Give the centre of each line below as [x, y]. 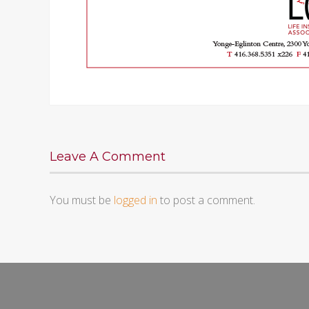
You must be [82, 200]
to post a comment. [206, 200]
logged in [136, 200]
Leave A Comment [108, 157]
